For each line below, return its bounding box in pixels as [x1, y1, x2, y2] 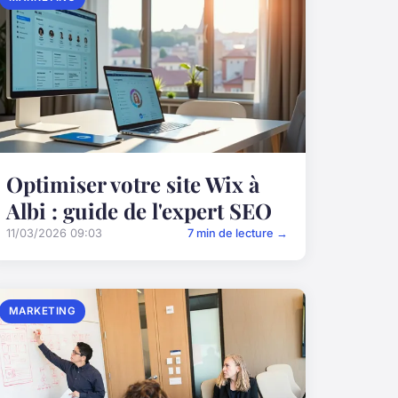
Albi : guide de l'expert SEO [5, 196, 272, 226]
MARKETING [8, 305, 76, 318]
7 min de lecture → [187, 227, 288, 241]
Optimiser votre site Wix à [5, 170, 259, 199]
